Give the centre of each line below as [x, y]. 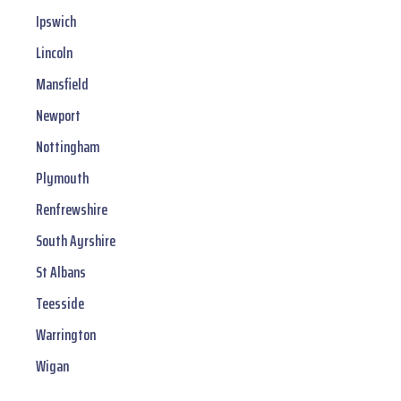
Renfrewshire [72, 210]
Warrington [66, 335]
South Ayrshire [76, 241]
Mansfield [62, 85]
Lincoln [54, 53]
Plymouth [62, 179]
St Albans [61, 273]
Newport [58, 116]
